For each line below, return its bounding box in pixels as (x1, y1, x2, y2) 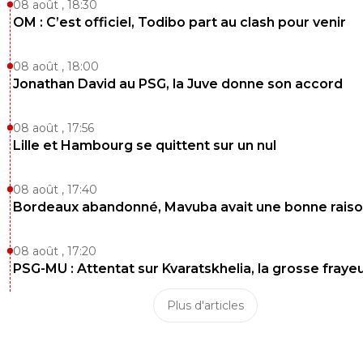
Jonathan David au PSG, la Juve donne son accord (13, 75, 343, 92)
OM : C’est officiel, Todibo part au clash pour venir (13, 14, 346, 30)
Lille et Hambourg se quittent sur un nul (13, 137, 276, 153)
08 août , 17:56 (13, 120, 94, 135)
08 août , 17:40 (13, 181, 97, 197)
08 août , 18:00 (13, 58, 99, 74)
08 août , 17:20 (13, 243, 96, 258)
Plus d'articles (166, 297, 244, 313)
